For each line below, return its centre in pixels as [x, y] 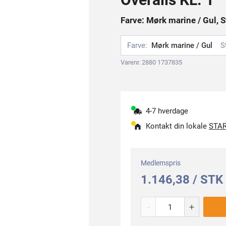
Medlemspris [161, 163]
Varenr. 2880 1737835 [151, 62]
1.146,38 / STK [182, 180]
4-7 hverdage [167, 111]
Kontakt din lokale [177, 126]
